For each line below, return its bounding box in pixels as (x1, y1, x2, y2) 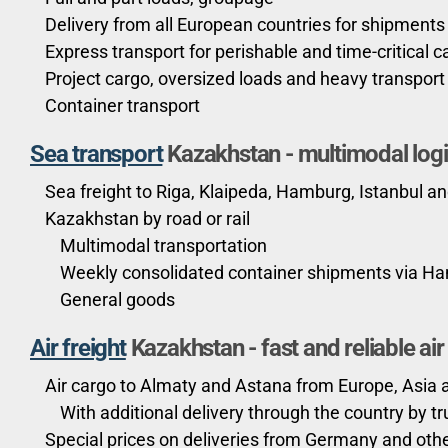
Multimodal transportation (60, 235, 267, 257)
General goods (60, 289, 175, 311)
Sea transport (30, 140, 163, 169)
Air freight (30, 334, 126, 363)
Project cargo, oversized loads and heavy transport (45, 68, 445, 90)
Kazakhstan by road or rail (45, 208, 250, 230)
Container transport (45, 95, 200, 117)
